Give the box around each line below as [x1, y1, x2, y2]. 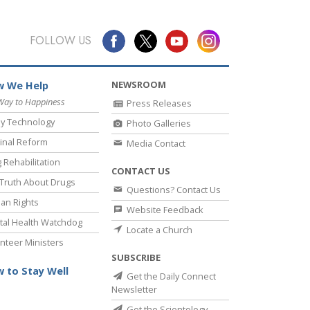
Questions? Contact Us [125, 183, 221, 197]
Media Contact [125, 137, 185, 150]
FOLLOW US [29, 33, 91, 49]
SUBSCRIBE [111, 251, 161, 264]
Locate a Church [125, 224, 192, 237]
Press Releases [125, 97, 192, 110]
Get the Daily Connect [125, 270, 216, 283]
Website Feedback [125, 203, 203, 217]
